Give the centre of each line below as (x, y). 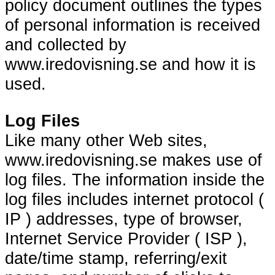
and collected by (66, 45)
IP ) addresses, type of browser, (124, 219)
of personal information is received (133, 25)
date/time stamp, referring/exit (116, 258)
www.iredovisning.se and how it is (130, 64)
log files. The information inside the (135, 179)
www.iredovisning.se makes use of (134, 160)
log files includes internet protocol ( (134, 199)
